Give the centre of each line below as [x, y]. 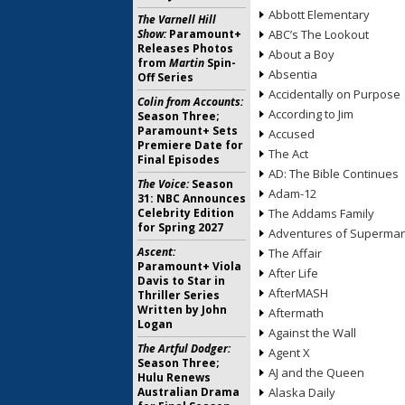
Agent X [289, 353]
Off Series [165, 77]
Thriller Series [179, 295]
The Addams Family [321, 213]
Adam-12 [292, 193]
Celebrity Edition [186, 213]
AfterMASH [298, 293]
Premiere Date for [190, 145]
